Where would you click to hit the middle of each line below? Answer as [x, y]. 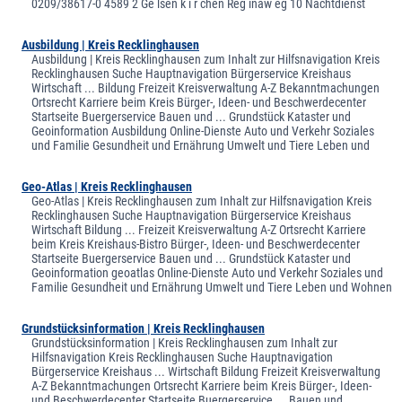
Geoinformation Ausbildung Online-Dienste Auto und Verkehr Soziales [203, 131]
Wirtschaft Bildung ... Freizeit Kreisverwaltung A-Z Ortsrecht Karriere [199, 229]
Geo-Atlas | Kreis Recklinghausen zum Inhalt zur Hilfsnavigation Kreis [202, 201]
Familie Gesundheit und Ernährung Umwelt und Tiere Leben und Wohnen [212, 287]
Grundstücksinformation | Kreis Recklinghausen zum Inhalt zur [185, 342]
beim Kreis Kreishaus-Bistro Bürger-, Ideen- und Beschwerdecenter [196, 244]
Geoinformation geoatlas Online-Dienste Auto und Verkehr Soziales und [208, 272]
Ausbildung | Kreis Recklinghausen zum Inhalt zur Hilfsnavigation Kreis [206, 59]
